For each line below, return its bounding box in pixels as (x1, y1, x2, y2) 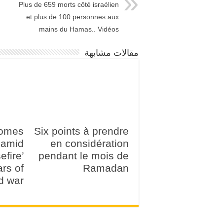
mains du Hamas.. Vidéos (39, 25, 119, 34)
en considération (50, 138, 129, 149)
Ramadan (83, 162, 129, 174)
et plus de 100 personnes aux (26, 13, 119, 21)
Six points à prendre (34, 125, 129, 137)
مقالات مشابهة (84, 48, 139, 58)
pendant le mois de (38, 150, 129, 162)
